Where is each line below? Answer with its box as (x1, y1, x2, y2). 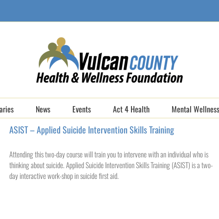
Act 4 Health (113, 103, 150, 115)
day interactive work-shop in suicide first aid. (9, 170, 119, 181)
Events (72, 103, 91, 115)
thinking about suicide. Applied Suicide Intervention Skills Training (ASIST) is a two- (9, 159, 213, 170)
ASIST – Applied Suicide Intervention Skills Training (9, 123, 174, 136)
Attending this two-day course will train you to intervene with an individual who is (9, 149, 208, 159)
